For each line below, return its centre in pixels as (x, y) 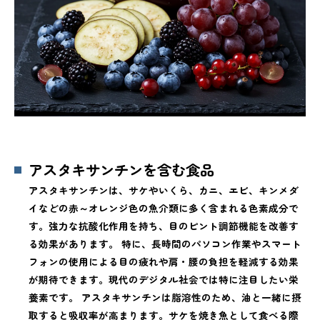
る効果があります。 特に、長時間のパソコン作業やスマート (165, 243)
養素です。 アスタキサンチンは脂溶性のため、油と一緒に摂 (165, 297)
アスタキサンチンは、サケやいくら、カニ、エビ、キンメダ (164, 190)
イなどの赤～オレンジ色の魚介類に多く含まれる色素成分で (164, 207)
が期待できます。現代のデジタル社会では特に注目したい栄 (164, 279)
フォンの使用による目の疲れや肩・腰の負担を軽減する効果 (164, 261)
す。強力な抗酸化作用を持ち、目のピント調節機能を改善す (164, 225)
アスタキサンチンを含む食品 (121, 169)
